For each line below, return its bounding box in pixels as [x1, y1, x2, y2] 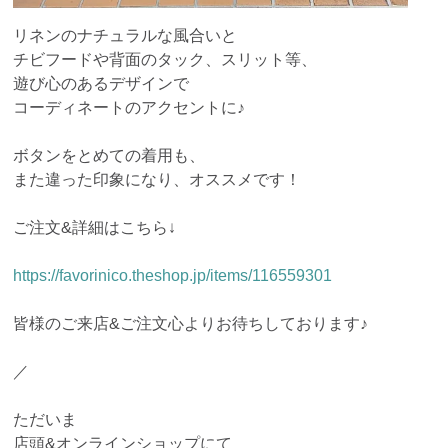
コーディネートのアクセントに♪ [13, 99, 246, 117]
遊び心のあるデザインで [13, 75, 190, 93]
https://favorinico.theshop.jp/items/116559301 [13, 267, 333, 285]
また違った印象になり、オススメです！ [13, 171, 302, 189]
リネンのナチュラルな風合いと [13, 27, 238, 45]
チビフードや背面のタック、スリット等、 [13, 51, 318, 69]
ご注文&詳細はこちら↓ [13, 219, 177, 237]
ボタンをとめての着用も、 [13, 147, 206, 165]
